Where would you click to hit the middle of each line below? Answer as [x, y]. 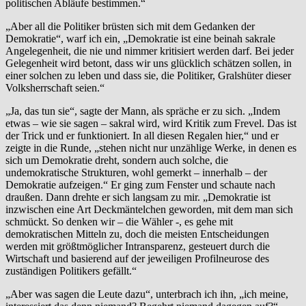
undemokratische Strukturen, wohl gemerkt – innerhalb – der [136, 172]
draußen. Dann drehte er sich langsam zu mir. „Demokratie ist [138, 197]
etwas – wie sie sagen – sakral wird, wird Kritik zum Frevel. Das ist [151, 123]
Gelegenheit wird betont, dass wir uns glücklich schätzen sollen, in [149, 63]
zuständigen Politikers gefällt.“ [71, 270]
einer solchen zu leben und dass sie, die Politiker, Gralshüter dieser [148, 75]
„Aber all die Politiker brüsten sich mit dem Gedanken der [130, 26]
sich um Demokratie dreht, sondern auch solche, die [117, 160]
